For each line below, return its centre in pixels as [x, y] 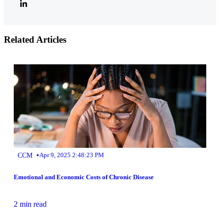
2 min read [30, 204]
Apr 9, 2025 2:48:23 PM [72, 155]
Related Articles [35, 39]
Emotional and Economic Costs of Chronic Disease [84, 177]
